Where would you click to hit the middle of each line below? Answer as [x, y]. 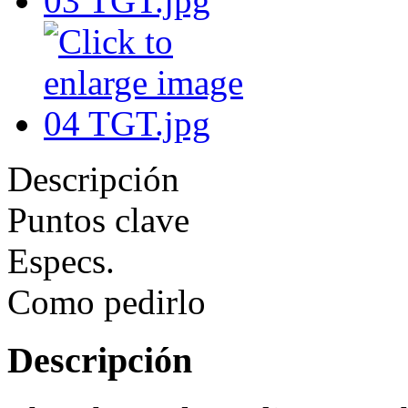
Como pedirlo [107, 301]
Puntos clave [98, 219]
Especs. [61, 260]
